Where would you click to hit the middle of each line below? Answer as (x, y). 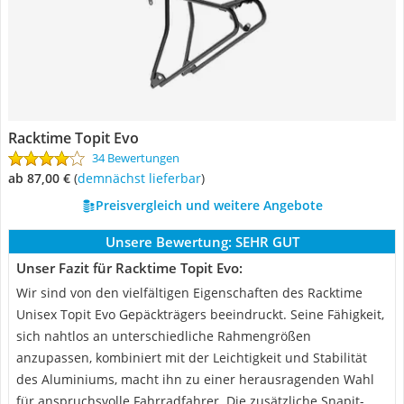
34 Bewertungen (136, 158)
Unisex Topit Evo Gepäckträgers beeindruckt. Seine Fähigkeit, (200, 314)
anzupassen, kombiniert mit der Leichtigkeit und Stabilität (192, 358)
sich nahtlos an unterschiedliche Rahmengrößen (164, 336)
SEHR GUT (267, 242)
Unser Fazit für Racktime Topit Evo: (129, 268)
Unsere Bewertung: (168, 242)
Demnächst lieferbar (143, 178)
